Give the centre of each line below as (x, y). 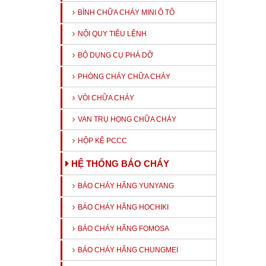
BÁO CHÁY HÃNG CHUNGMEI (128, 250)
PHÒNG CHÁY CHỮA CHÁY (124, 77)
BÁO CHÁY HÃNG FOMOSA (123, 229)
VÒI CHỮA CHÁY (106, 98)
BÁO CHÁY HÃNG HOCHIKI (123, 207)
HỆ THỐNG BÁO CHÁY (120, 164)
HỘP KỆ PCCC (102, 141)
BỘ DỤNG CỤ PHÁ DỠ (115, 55)
